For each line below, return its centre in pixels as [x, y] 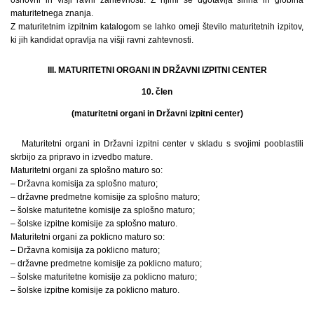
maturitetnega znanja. [52, 14]
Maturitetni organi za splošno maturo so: [87, 171]
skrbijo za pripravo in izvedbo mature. [82, 157]
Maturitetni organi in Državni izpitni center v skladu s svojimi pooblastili [163, 144]
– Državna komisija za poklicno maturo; [85, 251]
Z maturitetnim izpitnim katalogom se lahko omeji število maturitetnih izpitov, [157, 27]
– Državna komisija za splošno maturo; [84, 184]
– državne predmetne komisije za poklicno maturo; [106, 264]
